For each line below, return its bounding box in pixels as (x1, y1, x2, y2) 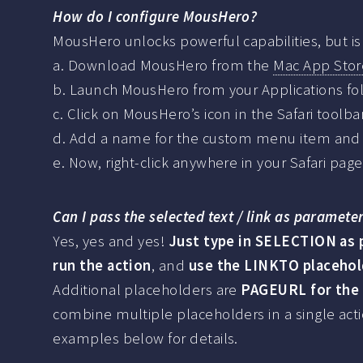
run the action (53, 256, 152, 275)
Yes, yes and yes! (53, 232, 169, 251)
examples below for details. (53, 329, 238, 348)
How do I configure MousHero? (53, 7, 258, 27)
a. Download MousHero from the (53, 56, 274, 75)
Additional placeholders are (53, 280, 241, 300)
